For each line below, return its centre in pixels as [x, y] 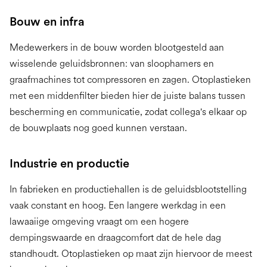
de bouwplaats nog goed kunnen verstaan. [98, 128]
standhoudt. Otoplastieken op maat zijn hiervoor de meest [131, 254]
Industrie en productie [69, 164]
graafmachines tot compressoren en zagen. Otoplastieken [130, 80]
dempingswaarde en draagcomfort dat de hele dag [115, 238]
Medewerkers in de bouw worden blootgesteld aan [117, 48]
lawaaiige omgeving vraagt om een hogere [99, 222]
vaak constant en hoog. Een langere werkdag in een [118, 206]
